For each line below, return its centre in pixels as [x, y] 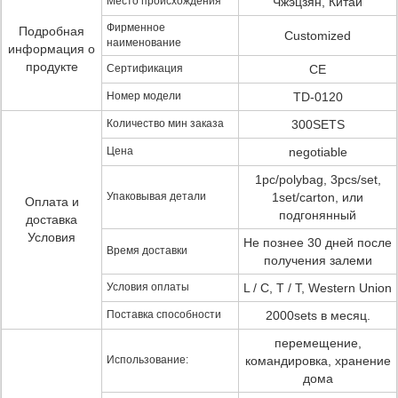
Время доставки [147, 251]
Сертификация [145, 68]
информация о [52, 49]
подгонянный [318, 215]
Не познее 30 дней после [318, 243]
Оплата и [52, 202]
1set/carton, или [318, 197]
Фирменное [136, 28]
